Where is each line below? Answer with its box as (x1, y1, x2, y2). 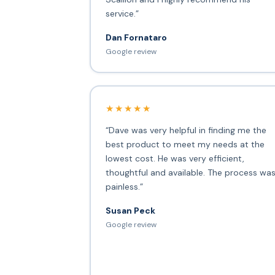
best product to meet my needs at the (105, 138, 265, 150)
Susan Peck (105, 204, 155, 216)
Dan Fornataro (105, 31, 167, 43)
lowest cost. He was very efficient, (105, 152, 244, 164)
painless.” (105, 180, 143, 192)
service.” (105, 7, 139, 19)
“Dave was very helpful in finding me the (105, 124, 266, 136)
